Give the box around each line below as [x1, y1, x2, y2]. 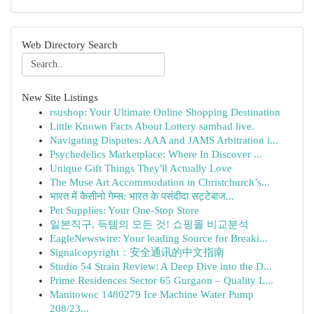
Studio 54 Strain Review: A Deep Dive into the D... [50, 261, 272, 272]
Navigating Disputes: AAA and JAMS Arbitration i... [50, 135, 278, 146]
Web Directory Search [22, 39, 118, 50]
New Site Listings [22, 92, 98, 103]
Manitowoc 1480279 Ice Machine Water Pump [50, 289, 254, 300]
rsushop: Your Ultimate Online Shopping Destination [50, 107, 280, 118]
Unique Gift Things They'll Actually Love [50, 163, 232, 174]
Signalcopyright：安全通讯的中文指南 [50, 247, 224, 258]
